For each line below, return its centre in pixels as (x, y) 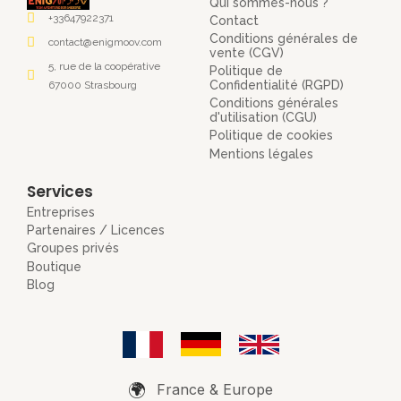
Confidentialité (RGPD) (277, 85)
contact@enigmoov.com (105, 42)
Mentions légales (261, 154)
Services (60, 191)
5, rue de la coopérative (104, 66)
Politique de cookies (271, 136)
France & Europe (215, 390)
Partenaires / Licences (96, 230)
